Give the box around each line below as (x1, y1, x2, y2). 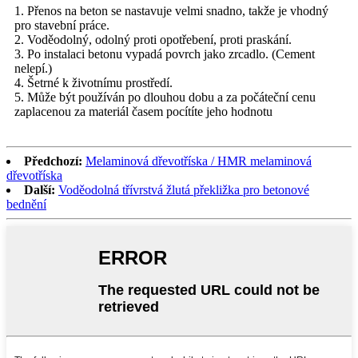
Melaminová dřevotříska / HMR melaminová (86, 154, 312, 169)
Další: (24, 183, 55, 197)
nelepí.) (14, 62, 52, 76)
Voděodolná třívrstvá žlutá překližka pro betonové (58, 183, 309, 197)
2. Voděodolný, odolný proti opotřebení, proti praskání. (14, 33, 292, 47)
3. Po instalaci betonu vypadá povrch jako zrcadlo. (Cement (14, 47, 315, 62)
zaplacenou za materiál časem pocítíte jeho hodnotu (14, 105, 272, 119)
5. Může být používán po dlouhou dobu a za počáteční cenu (14, 90, 316, 105)
